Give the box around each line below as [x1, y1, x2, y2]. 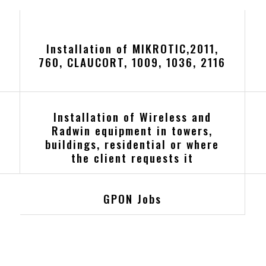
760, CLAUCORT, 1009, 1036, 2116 [39, 53, 226, 71]
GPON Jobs [103, 190, 161, 208]
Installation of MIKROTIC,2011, [46, 40, 218, 58]
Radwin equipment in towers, [52, 122, 213, 140]
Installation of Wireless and [53, 108, 211, 126]
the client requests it [71, 149, 194, 167]
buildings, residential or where [45, 135, 220, 153]
